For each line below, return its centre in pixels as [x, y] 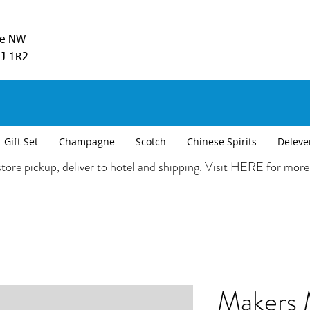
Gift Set [21, 142]
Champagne [87, 142]
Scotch [151, 142]
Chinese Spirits [222, 142]
